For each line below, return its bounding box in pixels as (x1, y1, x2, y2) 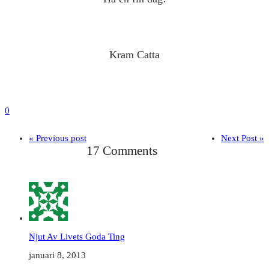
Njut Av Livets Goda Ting (29, 231, 125, 241)
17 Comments (86, 144, 157, 159)
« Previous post (29, 133, 86, 144)
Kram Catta (109, 49, 160, 61)
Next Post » (221, 133, 264, 144)
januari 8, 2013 (29, 250, 86, 260)
